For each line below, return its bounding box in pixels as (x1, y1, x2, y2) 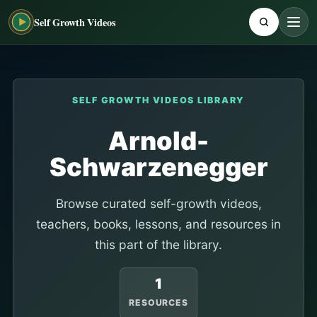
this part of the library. (95, 237, 222, 252)
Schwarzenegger (49, 151, 268, 183)
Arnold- (108, 125, 209, 156)
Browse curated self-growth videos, (55, 196, 262, 211)
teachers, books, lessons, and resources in (36, 217, 281, 231)
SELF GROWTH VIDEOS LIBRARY (71, 95, 246, 105)
